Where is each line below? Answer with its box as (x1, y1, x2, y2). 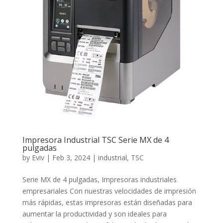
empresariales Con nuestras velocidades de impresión (22, 186, 196, 196)
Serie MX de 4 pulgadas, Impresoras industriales (22, 174, 177, 184)
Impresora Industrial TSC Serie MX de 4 (22, 134, 169, 145)
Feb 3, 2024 (52, 152, 90, 162)
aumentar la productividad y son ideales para (22, 209, 167, 219)
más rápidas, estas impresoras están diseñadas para (22, 197, 192, 207)
